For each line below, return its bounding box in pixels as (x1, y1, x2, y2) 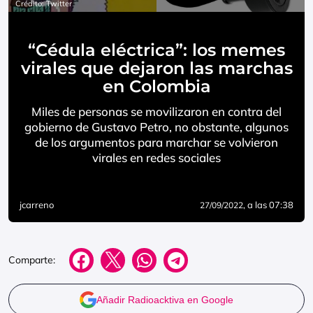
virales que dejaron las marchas (20, 58, 293, 78)
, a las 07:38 (243, 199, 293, 210)
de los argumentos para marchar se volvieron (35, 135, 278, 150)
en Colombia (102, 76, 211, 96)
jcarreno (20, 199, 54, 210)
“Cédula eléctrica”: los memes (28, 40, 285, 60)
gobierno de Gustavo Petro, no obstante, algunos (24, 119, 289, 134)
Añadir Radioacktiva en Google (96, 294, 233, 305)
